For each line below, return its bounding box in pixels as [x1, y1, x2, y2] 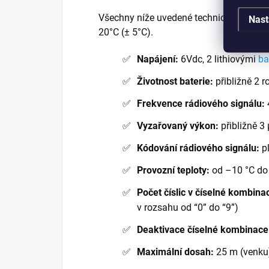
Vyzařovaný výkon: [137, 119, 219, 131]
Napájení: [137, 53, 178, 65]
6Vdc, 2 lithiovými [178, 53, 258, 65]
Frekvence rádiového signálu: [137, 97, 265, 109]
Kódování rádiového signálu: [137, 142, 259, 154]
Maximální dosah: [137, 246, 214, 258]
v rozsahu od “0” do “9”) [137, 201, 238, 213]
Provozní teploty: [137, 164, 210, 176]
